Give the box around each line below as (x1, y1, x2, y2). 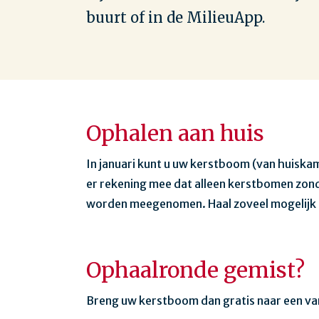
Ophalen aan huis (86, 120, 264, 147)
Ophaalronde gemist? (86, 256, 305, 283)
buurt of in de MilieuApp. (86, 9, 265, 26)
